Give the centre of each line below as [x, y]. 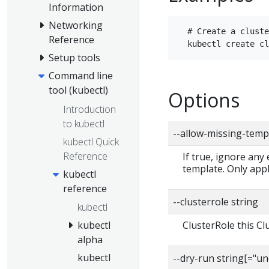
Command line [81, 75]
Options [204, 100]
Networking [76, 25]
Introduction [89, 109]
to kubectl [84, 123]
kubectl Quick [91, 141]
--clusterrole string [216, 201]
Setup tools [74, 57]
